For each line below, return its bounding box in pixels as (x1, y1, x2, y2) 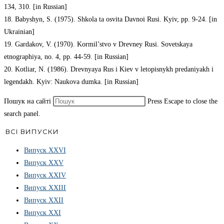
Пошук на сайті (4, 97, 53, 105)
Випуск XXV (24, 158, 63, 166)
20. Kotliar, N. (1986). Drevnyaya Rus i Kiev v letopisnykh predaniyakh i (4, 65, 213, 73)
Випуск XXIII (24, 183, 66, 191)
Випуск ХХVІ (24, 146, 66, 154)
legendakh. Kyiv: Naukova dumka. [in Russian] (4, 78, 138, 86)
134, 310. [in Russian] (4, 3, 67, 11)
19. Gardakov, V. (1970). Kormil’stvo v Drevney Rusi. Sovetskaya (4, 40, 192, 48)
